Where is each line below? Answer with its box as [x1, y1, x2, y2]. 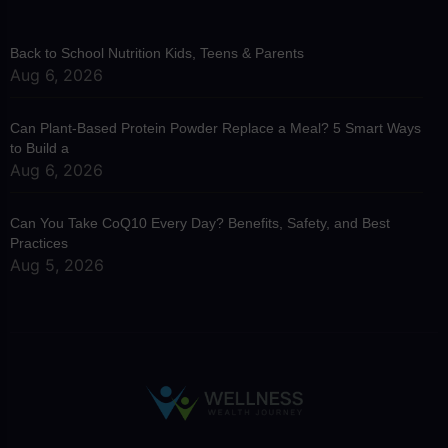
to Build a [10, 139, 69, 156]
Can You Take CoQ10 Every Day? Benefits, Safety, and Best [10, 214, 390, 231]
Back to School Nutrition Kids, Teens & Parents [10, 44, 304, 61]
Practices [10, 234, 68, 251]
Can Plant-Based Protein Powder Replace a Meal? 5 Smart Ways [10, 119, 421, 136]
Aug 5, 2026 [10, 254, 104, 275]
